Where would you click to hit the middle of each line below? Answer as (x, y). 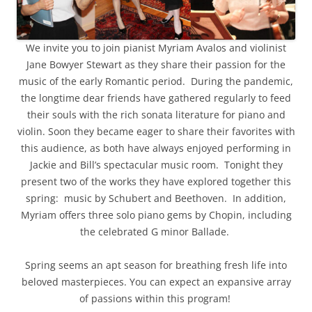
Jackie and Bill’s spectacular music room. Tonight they (156, 165)
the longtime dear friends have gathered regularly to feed (156, 98)
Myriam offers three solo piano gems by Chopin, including (156, 215)
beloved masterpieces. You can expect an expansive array (156, 282)
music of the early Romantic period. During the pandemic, (156, 81)
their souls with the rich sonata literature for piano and (156, 115)
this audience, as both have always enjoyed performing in (156, 148)
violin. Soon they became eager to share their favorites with (156, 131)
